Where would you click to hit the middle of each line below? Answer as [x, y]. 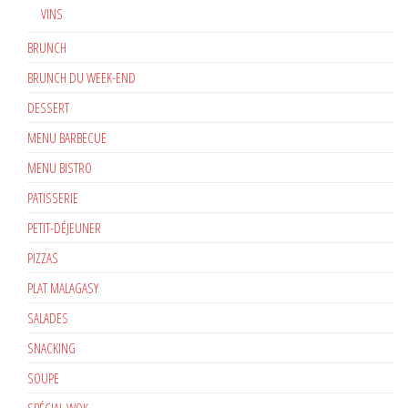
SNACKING [51, 347]
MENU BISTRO [60, 167]
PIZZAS [43, 257]
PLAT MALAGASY [63, 287]
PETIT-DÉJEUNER [64, 227]
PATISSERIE [53, 197]
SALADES [48, 317]
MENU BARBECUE [67, 137]
